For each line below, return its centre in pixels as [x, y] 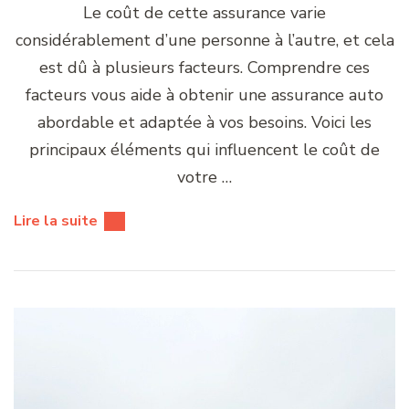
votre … [204, 177]
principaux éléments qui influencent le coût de [204, 149]
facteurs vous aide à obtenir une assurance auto [204, 94]
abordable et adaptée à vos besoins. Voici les [204, 122]
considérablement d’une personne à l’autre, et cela [204, 40]
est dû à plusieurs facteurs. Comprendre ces [204, 67]
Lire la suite [56, 220]
